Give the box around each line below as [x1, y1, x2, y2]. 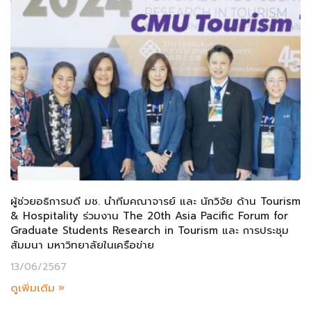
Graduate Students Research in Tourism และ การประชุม [10, 223, 289, 239]
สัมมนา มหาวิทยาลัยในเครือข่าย [10, 237, 154, 253]
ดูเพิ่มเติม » [10, 280, 65, 296]
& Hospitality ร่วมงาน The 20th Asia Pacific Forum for [10, 208, 288, 224]
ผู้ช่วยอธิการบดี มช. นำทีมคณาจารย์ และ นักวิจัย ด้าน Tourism [10, 194, 301, 210]
